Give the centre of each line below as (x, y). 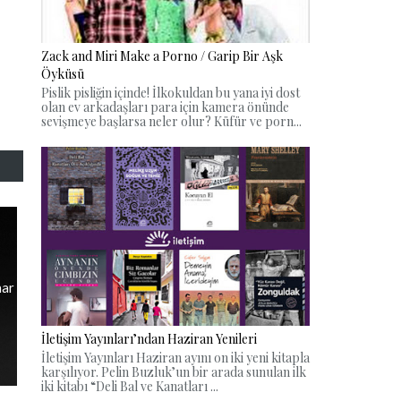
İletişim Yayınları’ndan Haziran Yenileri (149, 338)
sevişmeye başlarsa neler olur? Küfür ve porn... (171, 122)
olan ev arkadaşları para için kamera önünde (165, 107)
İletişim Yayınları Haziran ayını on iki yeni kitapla (175, 357)
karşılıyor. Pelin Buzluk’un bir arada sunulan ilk (174, 371)
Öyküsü (63, 74)
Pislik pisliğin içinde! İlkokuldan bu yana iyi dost (171, 93)
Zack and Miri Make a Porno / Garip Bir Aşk (162, 56)
